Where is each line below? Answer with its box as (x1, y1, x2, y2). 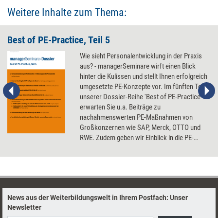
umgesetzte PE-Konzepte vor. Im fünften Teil (80, 82, 205, 91)
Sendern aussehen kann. (80, 174, 149, 183)
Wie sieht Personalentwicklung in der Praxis (80, 52, 202, 60)
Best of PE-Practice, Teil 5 (7, 34, 110, 46)
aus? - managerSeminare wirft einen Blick (80, 62, 196, 71)
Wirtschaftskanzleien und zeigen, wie (80, 154, 184, 163)
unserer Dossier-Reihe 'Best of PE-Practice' (80, 92, 202, 101)
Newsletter (7, 203, 41, 211)
